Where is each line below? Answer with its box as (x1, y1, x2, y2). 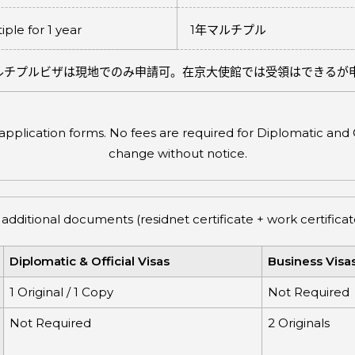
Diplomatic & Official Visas (9, 254, 170, 269)
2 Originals (267, 315, 330, 331)
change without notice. (108, 146, 247, 162)
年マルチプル (194, 21, 266, 37)
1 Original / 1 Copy (9, 284, 113, 300)
